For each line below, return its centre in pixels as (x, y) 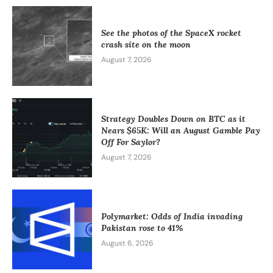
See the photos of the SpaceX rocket (171, 33)
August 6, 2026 (127, 243)
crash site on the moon (146, 44)
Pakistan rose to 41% (142, 228)
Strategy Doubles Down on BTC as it (173, 119)
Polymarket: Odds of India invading (172, 216)
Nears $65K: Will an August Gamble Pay (180, 130)
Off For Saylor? (130, 142)
